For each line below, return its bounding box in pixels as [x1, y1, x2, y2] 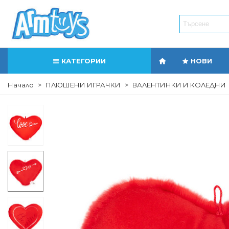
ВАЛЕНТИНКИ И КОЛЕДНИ [132, 81, 226, 89]
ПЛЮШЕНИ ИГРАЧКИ [45, 81, 121, 89]
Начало [8, 81, 34, 89]
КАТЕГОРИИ [61, 57, 106, 65]
